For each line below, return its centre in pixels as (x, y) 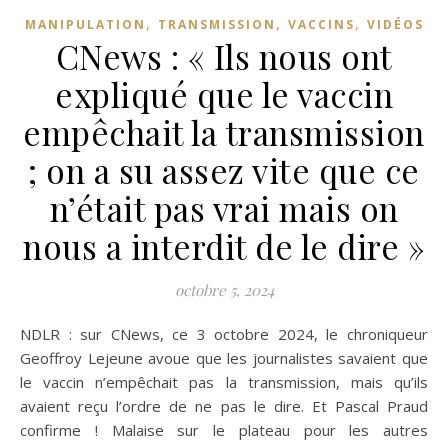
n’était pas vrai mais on (224, 207)
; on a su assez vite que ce (224, 169)
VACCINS (321, 24)
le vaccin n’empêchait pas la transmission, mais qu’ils (224, 381)
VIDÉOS (395, 24)
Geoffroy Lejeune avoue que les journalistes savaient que (224, 357)
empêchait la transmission (224, 131)
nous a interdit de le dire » (224, 245)
